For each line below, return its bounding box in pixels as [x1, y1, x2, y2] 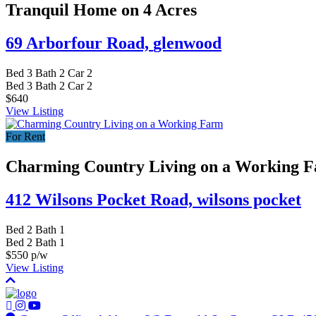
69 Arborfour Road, [6, 34, 153, 53]
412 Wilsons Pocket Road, [6, 190, 197, 209]
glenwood [153, 34, 221, 53]
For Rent [6, 130, 45, 142]
